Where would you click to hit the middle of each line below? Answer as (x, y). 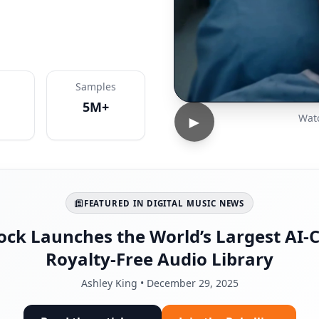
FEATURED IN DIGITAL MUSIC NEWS (164, 203)
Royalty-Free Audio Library (159, 259)
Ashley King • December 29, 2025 (159, 283)
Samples (96, 87)
